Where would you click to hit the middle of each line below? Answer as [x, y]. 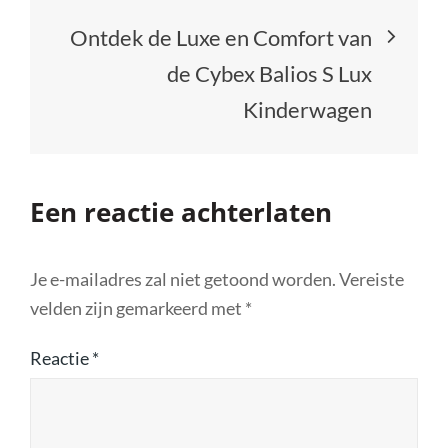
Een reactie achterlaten [181, 211]
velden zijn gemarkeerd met [137, 307]
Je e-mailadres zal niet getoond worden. [183, 278]
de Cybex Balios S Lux [269, 73]
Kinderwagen [307, 109]
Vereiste [371, 278]
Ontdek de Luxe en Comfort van [221, 37]
